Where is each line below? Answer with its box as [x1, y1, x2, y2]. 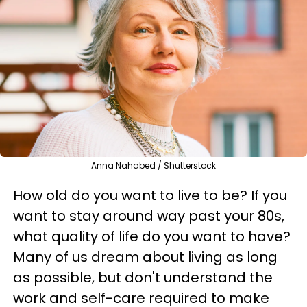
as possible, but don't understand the [13, 268, 273, 287]
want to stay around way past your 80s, [13, 206, 284, 225]
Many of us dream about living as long [13, 247, 278, 267]
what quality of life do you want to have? [13, 227, 291, 246]
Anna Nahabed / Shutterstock [91, 160, 216, 171]
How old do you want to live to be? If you [13, 186, 287, 205]
